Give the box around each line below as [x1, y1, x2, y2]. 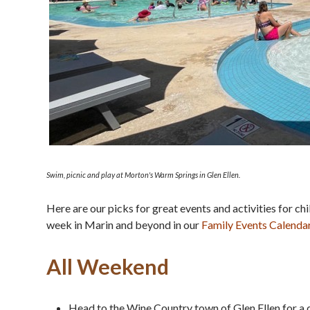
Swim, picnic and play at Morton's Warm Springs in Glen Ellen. [46, 170, 241, 179]
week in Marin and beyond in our [46, 217, 201, 231]
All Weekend [46, 253, 169, 279]
